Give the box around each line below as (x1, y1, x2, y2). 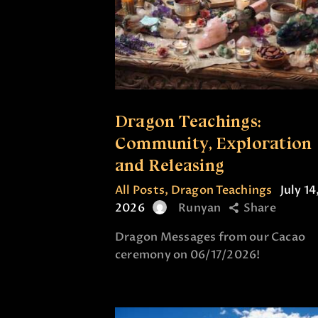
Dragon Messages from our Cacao (115, 229, 306, 245)
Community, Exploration (115, 132, 312, 153)
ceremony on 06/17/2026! (115, 246, 261, 263)
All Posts (115, 182, 165, 198)
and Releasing (115, 154, 225, 175)
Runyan (178, 199, 221, 216)
